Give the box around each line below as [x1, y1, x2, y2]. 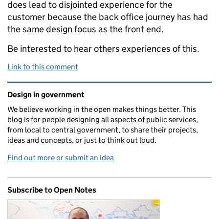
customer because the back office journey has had [7, 11, 208, 22]
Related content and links [9, 82, 129, 95]
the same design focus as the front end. [7, 23, 164, 35]
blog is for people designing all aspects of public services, [7, 114, 198, 124]
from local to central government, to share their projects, [7, 125, 198, 134]
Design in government [7, 89, 85, 99]
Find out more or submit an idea [7, 153, 114, 162]
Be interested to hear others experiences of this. [7, 43, 199, 54]
